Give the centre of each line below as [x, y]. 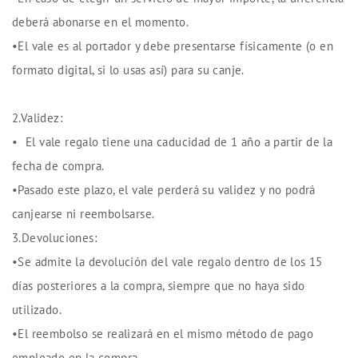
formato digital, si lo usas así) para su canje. [128, 70]
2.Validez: [37, 118]
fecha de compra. [58, 166]
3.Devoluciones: [54, 238]
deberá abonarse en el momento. [100, 22]
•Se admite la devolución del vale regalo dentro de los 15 [167, 262]
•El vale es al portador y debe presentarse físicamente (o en [173, 46]
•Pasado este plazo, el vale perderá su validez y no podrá [164, 190]
